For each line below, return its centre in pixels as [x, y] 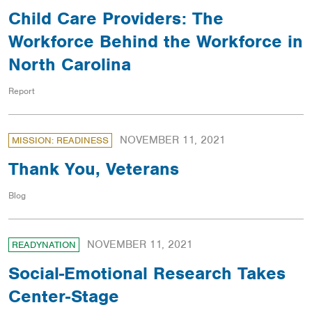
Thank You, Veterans [94, 169]
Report [22, 91]
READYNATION [44, 245]
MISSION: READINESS [60, 141]
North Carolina [70, 64]
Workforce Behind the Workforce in [156, 41]
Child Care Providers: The [116, 18]
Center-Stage [64, 296]
